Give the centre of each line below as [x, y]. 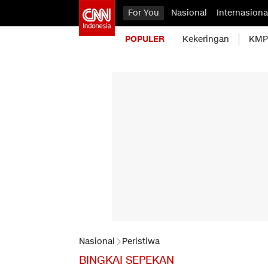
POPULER [145, 39]
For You [144, 13]
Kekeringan [206, 39]
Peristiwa [141, 241]
